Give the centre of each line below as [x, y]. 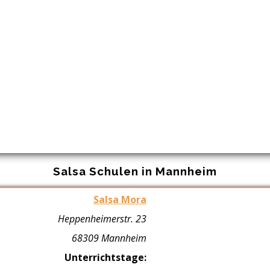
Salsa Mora [120, 199]
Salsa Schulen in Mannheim [135, 171]
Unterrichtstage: [105, 257]
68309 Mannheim [109, 238]
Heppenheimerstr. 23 [102, 218]
